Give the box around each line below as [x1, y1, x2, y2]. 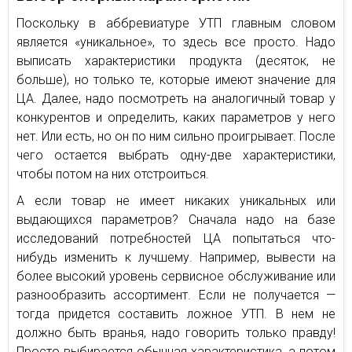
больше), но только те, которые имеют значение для [16, 71, 335, 87]
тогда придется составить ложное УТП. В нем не [16, 306, 335, 321]
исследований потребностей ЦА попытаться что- [16, 230, 335, 246]
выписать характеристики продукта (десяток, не [16, 53, 335, 68]
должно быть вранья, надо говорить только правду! [16, 324, 335, 340]
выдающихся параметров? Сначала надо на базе [16, 211, 335, 227]
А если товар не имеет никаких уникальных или [16, 192, 335, 208]
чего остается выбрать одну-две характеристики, [16, 147, 335, 163]
